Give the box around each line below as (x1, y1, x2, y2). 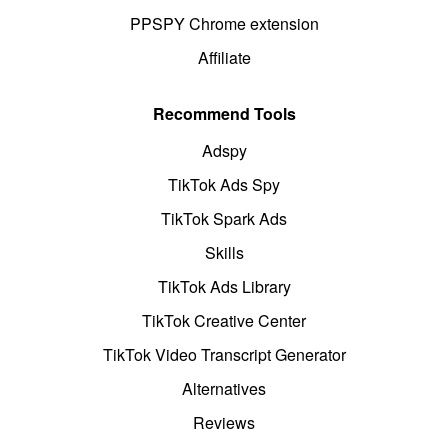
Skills (204, 241, 244, 265)
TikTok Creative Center (142, 309, 306, 333)
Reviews (193, 411, 255, 435)
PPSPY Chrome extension (129, 12, 319, 36)
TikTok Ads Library (157, 275, 291, 299)
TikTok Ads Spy (168, 173, 280, 197)
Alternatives (182, 377, 266, 401)
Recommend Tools (152, 102, 296, 126)
